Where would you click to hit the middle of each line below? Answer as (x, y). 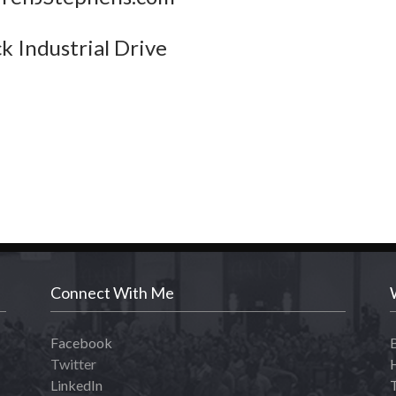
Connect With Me (113, 293)
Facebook (82, 343)
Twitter (74, 364)
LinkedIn (77, 385)
